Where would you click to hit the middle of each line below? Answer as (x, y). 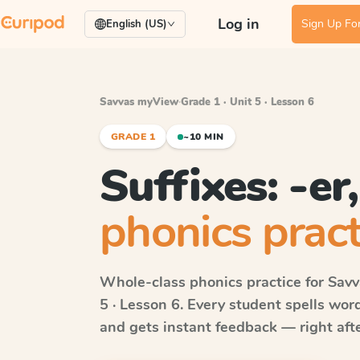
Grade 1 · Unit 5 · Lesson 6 (247, 102)
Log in (239, 24)
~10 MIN (204, 137)
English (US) (137, 24)
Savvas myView (139, 102)
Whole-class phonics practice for (214, 282)
